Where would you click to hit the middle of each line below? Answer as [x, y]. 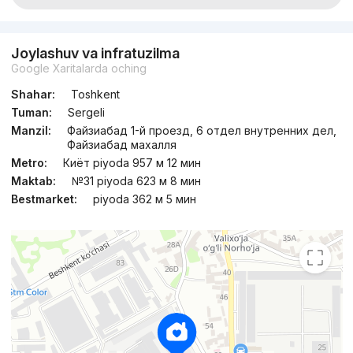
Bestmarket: [44, 199]
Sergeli [86, 113]
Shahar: [33, 95]
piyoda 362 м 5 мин [144, 199]
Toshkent [95, 95]
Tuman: [31, 113]
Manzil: [31, 131]
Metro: [29, 163]
